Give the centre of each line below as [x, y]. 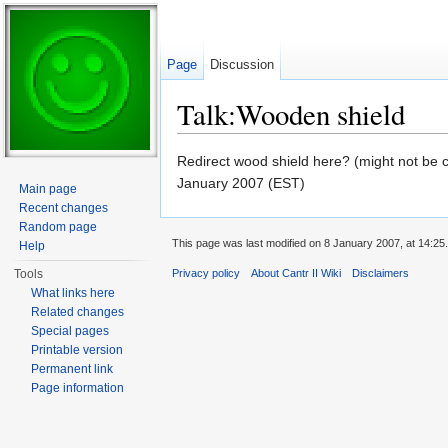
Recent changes [64, 208]
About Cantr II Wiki [296, 273]
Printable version [77, 350]
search [330, 141]
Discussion [242, 64]
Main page [48, 189]
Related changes [78, 312]
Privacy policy [206, 273]
